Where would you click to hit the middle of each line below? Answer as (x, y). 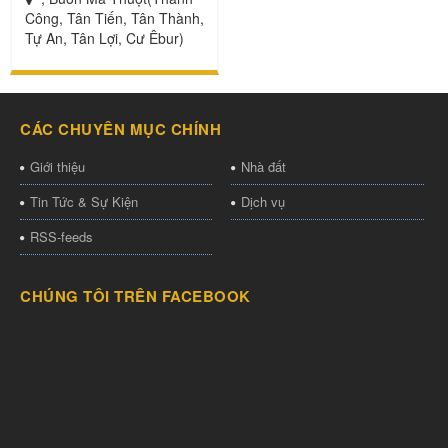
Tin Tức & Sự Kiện (84, 201)
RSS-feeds (61, 236)
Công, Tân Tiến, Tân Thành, (114, 18)
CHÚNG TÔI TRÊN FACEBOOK (135, 296)
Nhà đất (263, 166)
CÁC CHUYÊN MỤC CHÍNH (120, 129)
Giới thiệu (57, 166)
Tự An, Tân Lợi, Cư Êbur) (104, 38)
